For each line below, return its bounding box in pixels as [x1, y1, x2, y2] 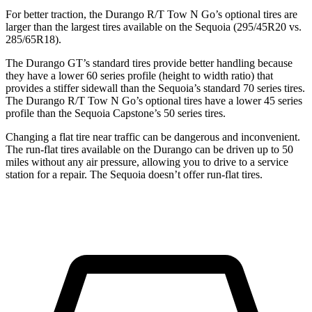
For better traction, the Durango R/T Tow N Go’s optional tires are [6, 8, 297, 20]
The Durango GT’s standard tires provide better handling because [6, 56, 292, 69]
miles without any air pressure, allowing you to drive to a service [6, 155, 288, 168]
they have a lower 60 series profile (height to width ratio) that [6, 69, 273, 81]
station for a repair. [6, 168, 87, 180]
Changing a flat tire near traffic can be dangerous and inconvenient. [6, 130, 300, 143]
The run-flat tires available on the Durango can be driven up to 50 [6, 143, 293, 155]
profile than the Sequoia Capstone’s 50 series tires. [6, 107, 226, 119]
